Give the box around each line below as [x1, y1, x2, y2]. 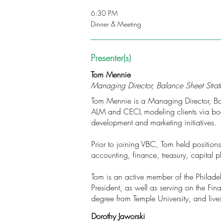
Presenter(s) [91, 52, 131, 64]
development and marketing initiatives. [91, 117, 217, 128]
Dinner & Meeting [91, 19, 141, 29]
